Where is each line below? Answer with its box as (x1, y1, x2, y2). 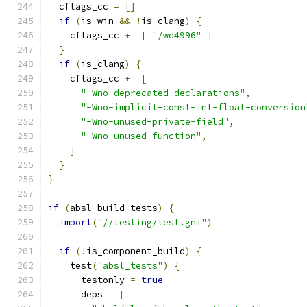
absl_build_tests (70, 202, 158, 214)
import (59, 217, 92, 228)
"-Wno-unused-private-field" (81, 116, 229, 127)
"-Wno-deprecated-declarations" (81, 87, 245, 99)
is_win (81, 15, 119, 27)
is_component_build (86, 245, 185, 257)
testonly (48, 274, 130, 286)
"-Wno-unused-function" (81, 130, 201, 142)
